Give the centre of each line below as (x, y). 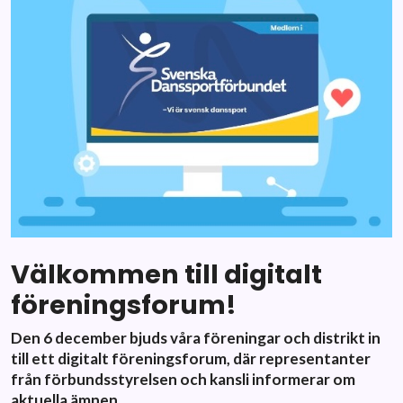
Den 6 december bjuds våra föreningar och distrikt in (196, 337)
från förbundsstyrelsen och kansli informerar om (183, 379)
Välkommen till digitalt (166, 274)
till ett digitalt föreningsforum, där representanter (191, 358)
